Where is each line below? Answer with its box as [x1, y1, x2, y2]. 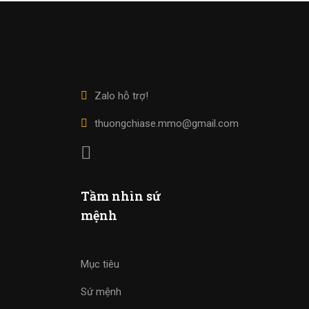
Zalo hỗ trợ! [94, 90, 148, 103]
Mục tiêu [81, 258, 119, 271]
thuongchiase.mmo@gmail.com [94, 117, 239, 130]
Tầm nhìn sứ [81, 188, 161, 205]
